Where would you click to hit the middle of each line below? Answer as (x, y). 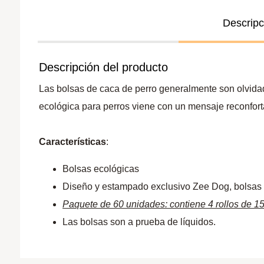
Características (73, 141)
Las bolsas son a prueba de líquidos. (139, 222)
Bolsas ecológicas (101, 169)
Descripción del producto (104, 67)
